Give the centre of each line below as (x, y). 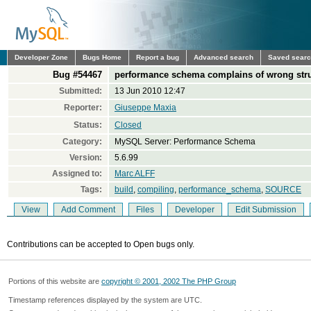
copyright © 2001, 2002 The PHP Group (169, 281)
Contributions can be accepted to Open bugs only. (101, 244)
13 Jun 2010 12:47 (150, 91)
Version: (86, 158)
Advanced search (224, 57)
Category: (82, 142)
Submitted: (81, 91)
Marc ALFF (135, 174)
